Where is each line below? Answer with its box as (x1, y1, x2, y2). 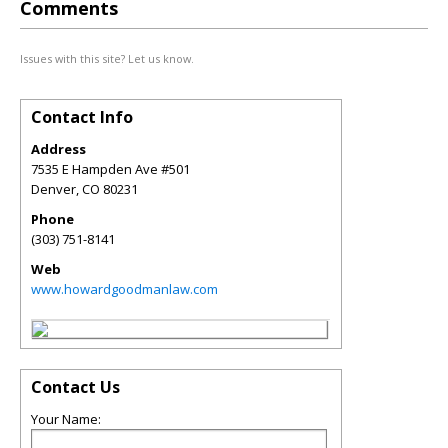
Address (31, 140, 86, 158)
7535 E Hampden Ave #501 (31, 160, 190, 178)
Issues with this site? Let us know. (20, 51, 194, 66)
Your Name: (31, 410, 101, 428)
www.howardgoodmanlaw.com (31, 280, 218, 298)
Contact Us (31, 376, 120, 398)
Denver (31, 180, 76, 198)
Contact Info (31, 106, 133, 128)
